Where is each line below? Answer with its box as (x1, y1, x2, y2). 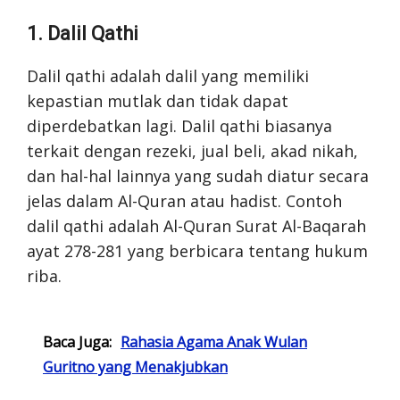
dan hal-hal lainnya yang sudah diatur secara (27, 165, 369, 187)
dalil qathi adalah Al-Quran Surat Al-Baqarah (27, 215, 366, 237)
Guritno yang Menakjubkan (43, 357, 228, 377)
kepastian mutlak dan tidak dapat (27, 90, 288, 112)
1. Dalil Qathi (27, 22, 138, 45)
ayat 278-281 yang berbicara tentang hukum (27, 240, 368, 262)
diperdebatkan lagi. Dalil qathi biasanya (27, 115, 332, 137)
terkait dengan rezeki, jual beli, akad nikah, (27, 140, 358, 162)
